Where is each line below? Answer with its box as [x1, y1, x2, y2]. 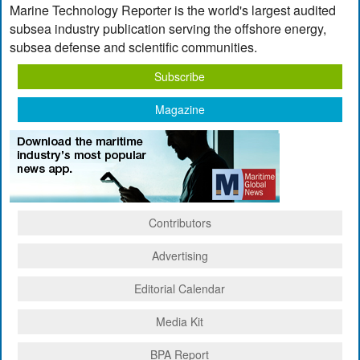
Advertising [151, 247, 208, 264]
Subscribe [154, 67, 206, 84]
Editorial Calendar [134, 280, 226, 297]
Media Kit [156, 313, 204, 329]
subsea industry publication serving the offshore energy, [10, 18, 327, 38]
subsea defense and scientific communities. [10, 37, 258, 56]
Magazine [154, 100, 205, 117]
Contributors [148, 214, 211, 231]
